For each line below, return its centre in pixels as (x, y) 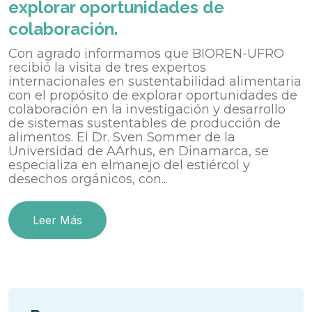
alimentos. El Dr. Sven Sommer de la (122, 138)
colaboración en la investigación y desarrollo (147, 110)
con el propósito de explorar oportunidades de (153, 96)
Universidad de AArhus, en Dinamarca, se (139, 151)
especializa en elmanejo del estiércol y (129, 165)
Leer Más (57, 220)
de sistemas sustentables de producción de (145, 124)
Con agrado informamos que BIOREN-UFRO (146, 54)
